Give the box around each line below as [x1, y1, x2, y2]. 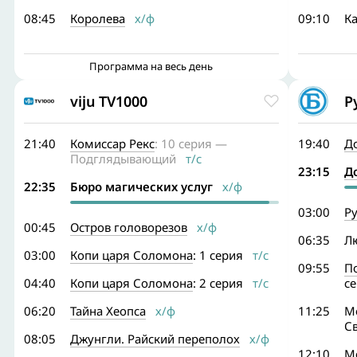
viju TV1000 [70, 91, 147, 111]
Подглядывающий [70, 151, 176, 167]
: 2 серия [193, 275, 243, 291]
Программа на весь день [89, 59, 214, 73]
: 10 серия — [155, 135, 227, 151]
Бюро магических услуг [70, 178, 213, 194]
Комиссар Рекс [70, 135, 155, 151]
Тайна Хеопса [70, 303, 146, 319]
